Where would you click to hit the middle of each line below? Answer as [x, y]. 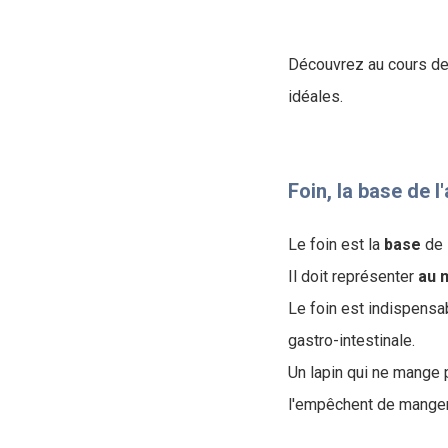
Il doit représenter [351, 276]
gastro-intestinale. [351, 340]
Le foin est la [336, 244]
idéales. [315, 96]
